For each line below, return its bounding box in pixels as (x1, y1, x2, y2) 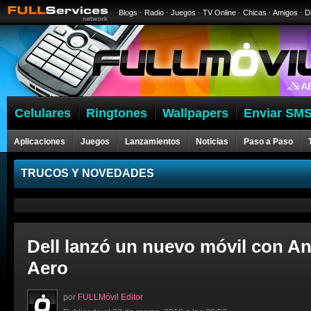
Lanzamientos (125, 137, 180, 146)
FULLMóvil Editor (78, 292, 143, 302)
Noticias (196, 137, 228, 146)
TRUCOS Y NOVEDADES (21, 167, 154, 179)
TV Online (203, 8, 236, 17)
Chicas (243, 8, 267, 17)
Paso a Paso (244, 137, 293, 146)
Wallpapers (162, 106, 228, 120)
